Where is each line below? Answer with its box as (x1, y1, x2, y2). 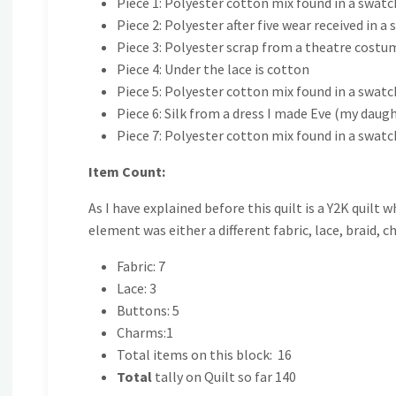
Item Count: (88, 163, 168, 181)
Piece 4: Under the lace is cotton (116, 60, 309, 79)
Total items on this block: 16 (116, 346, 292, 364)
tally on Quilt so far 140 (151, 368, 296, 386)
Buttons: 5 (116, 301, 179, 320)
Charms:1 (116, 324, 173, 342)
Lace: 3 (116, 279, 156, 298)
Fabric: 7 (116, 257, 165, 276)
